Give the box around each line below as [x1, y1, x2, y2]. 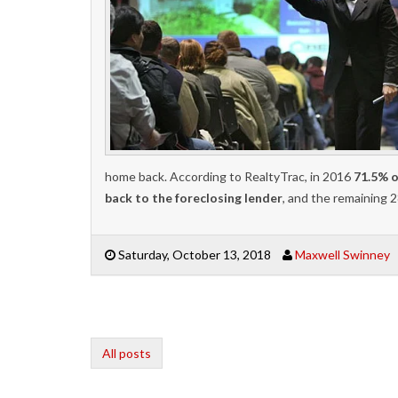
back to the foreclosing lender [105, 189, 283, 205]
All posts [102, 345, 151, 361]
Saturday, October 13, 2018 [115, 246, 271, 262]
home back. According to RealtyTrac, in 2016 [105, 168, 354, 184]
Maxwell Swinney [295, 246, 390, 262]
